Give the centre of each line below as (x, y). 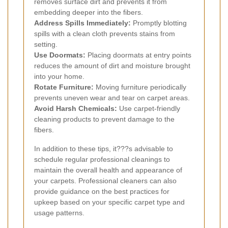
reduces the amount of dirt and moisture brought (112, 66)
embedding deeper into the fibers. (89, 12)
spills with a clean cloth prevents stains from (105, 34)
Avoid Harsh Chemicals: (76, 109)
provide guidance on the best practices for (102, 192)
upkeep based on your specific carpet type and (109, 202)
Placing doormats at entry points (138, 55)
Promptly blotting (159, 23)
